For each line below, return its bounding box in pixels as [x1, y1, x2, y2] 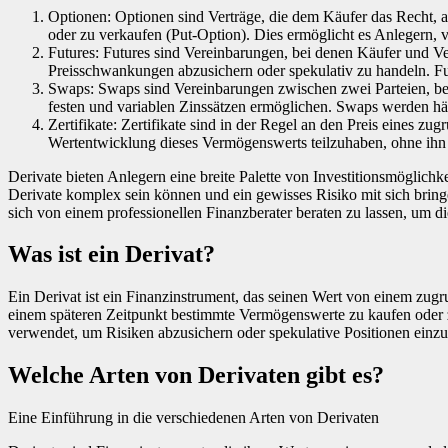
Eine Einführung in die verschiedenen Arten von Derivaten [8, 409, 379, 427]
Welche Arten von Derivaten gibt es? [8, 362, 384, 389]
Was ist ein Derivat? [8, 241, 215, 268]
